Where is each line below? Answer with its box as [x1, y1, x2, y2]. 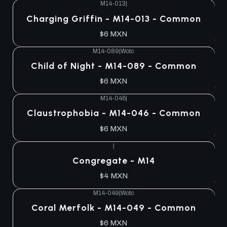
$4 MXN [99, 171, 128, 180]
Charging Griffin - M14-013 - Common [26, 13, 201, 24]
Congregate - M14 [72, 155, 155, 166]
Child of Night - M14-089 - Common [30, 60, 197, 71]
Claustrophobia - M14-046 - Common [26, 107, 201, 119]
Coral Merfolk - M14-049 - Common [31, 202, 196, 213]
